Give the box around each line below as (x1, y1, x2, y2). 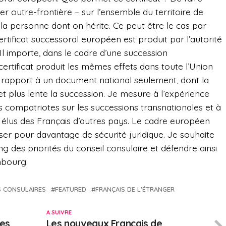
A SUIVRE (46, 209, 72, 216)
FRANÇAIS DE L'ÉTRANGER (95, 185, 175, 194)
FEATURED (55, 185, 86, 194)
